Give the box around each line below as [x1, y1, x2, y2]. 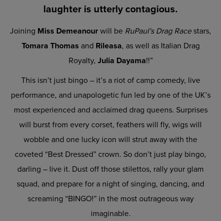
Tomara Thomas [21, 39, 79, 51]
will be [98, 25, 125, 37]
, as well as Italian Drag [121, 39, 200, 51]
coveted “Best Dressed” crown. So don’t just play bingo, [15, 148, 206, 160]
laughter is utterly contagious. [43, 1, 178, 16]
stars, [191, 25, 211, 37]
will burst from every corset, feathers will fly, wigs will [19, 118, 202, 130]
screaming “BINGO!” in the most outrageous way [27, 192, 194, 204]
